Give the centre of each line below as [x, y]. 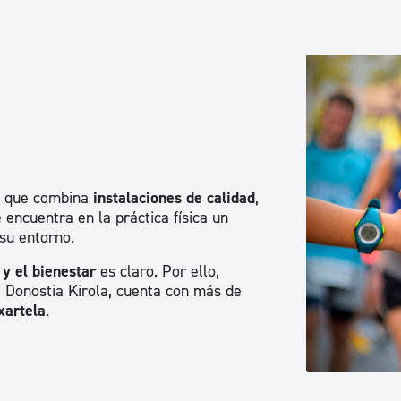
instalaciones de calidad [174, 198]
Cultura [298, 209]
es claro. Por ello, [158, 271]
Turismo [301, 278]
